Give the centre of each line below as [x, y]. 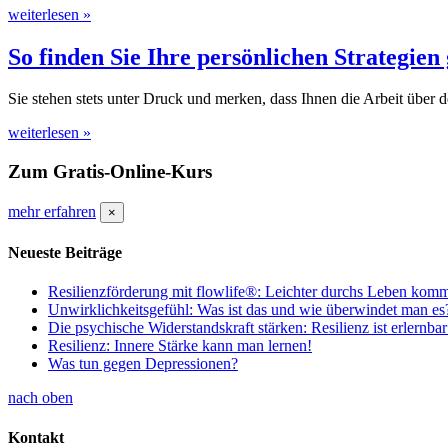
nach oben [40, 398]
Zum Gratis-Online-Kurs [110, 172]
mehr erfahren [52, 211]
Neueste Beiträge [65, 253]
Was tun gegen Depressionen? [143, 364]
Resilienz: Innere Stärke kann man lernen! [180, 346]
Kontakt [36, 437]
